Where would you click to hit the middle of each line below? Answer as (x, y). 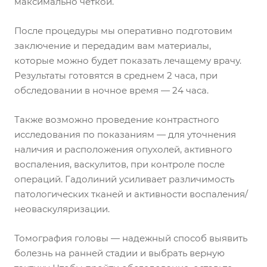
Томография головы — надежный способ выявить (131, 238)
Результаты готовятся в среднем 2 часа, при (116, 75)
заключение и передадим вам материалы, (113, 45)
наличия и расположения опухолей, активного (123, 149)
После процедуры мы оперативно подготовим (123, 30)
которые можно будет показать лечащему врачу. (128, 60)
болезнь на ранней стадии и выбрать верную (119, 253)
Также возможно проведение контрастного (117, 119)
